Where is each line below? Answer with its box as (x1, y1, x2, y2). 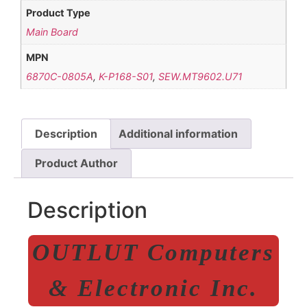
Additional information (118, 126, 238, 140)
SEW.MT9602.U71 (158, 70, 243, 82)
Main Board (26, 26, 79, 38)
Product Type (26, 7, 91, 19)
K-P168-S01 (99, 70, 153, 82)
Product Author (35, 156, 119, 171)
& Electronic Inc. (49, 275, 258, 302)
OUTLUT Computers (32, 239, 275, 267)
